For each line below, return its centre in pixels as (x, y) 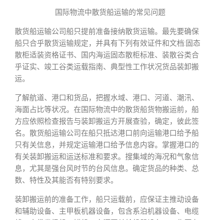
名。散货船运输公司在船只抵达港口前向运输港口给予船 (107, 133)
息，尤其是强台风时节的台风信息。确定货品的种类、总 (107, 168)
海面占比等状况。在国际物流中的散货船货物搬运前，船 (107, 110)
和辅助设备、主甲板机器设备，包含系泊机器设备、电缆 (107, 211)
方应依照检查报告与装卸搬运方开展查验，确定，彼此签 (107, 121)
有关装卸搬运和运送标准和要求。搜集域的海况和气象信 (107, 157)
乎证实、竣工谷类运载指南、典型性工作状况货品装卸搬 (107, 67)
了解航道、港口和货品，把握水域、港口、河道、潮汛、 (107, 98)
